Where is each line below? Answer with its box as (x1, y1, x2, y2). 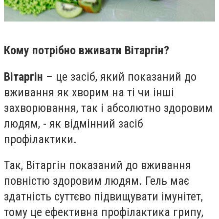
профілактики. (4, 132, 77, 146)
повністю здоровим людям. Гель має (4, 174, 189, 188)
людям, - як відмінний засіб (4, 116, 143, 131)
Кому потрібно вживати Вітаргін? (4, 44, 169, 58)
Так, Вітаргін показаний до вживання (4, 158, 191, 173)
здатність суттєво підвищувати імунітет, (4, 190, 203, 204)
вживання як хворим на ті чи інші (4, 85, 174, 99)
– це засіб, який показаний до (43, 69, 197, 84)
